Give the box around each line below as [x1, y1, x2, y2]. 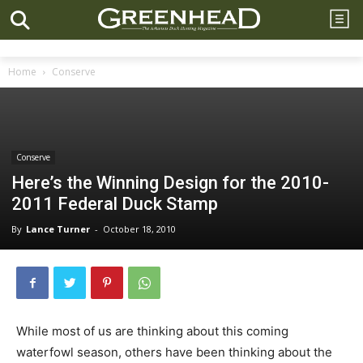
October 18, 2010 [103, 223, 176, 235]
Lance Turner [26, 223, 90, 235]
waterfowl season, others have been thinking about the [16, 344, 332, 360]
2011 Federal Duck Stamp [11, 194, 218, 214]
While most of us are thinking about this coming [16, 323, 288, 339]
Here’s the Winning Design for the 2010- [11, 173, 329, 193]
